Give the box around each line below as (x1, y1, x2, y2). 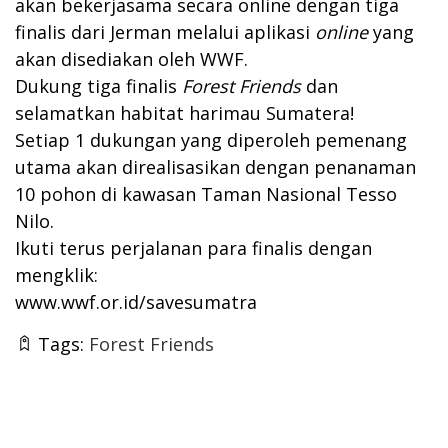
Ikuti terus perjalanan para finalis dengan (15, 236, 372, 260)
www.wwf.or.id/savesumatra (15, 290, 257, 314)
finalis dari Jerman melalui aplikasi (15, 20, 315, 44)
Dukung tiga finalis (15, 74, 177, 98)
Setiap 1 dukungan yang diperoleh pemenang (15, 128, 407, 152)
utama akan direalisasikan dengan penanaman (15, 155, 416, 179)
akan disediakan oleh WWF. (15, 47, 248, 71)
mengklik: (15, 263, 98, 287)
